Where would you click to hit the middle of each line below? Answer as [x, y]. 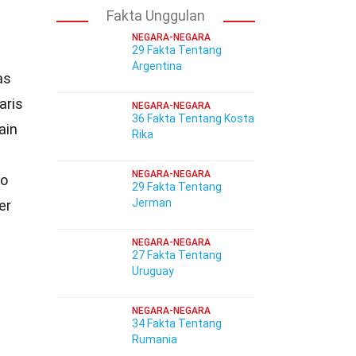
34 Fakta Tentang [177, 323]
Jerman [152, 203]
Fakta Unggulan [156, 15]
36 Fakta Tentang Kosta [193, 118]
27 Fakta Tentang [177, 255]
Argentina [157, 66]
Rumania [155, 339]
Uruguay [153, 271]
